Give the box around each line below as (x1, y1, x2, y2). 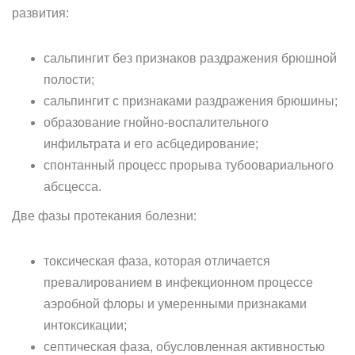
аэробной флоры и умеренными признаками (44, 297, 307, 311)
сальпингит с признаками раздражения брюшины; (44, 94, 338, 108)
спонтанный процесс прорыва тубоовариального (44, 158, 334, 172)
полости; (44, 73, 94, 86)
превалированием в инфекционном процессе (44, 276, 313, 289)
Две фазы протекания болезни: (12, 209, 197, 223)
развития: (12, 6, 69, 20)
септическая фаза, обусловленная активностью (44, 340, 325, 353)
